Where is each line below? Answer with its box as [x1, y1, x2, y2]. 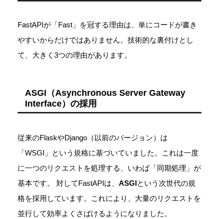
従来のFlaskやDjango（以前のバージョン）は [18, 133, 168, 142]
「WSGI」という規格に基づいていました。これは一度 [18, 148, 198, 157]
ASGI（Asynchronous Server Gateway [25, 88, 185, 98]
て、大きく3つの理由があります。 [18, 50, 131, 59]
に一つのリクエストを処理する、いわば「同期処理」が [18, 163, 201, 172]
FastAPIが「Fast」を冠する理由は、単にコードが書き [18, 20, 197, 29]
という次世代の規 [137, 178, 196, 187]
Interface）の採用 [25, 98, 97, 109]
